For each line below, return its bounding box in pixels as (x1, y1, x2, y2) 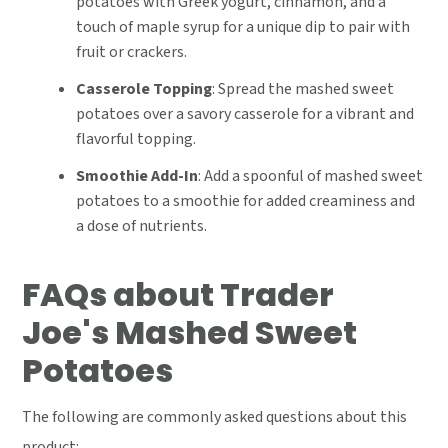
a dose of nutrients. (76, 215, 208, 238)
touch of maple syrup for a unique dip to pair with (76, 16, 411, 39)
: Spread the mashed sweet (212, 78, 395, 101)
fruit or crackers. (76, 41, 188, 64)
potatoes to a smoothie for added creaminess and (76, 190, 416, 213)
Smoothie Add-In (76, 165, 199, 188)
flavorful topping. (76, 128, 197, 151)
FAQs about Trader (22, 272, 335, 318)
